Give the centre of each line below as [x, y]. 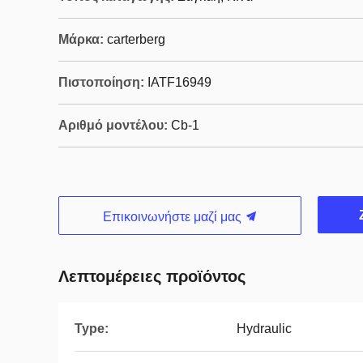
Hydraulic [264, 329]
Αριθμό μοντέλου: [113, 125]
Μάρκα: [81, 39]
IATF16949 [179, 82]
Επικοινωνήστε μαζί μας [173, 217]
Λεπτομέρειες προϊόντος [152, 276]
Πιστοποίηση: [101, 82]
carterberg [136, 39]
